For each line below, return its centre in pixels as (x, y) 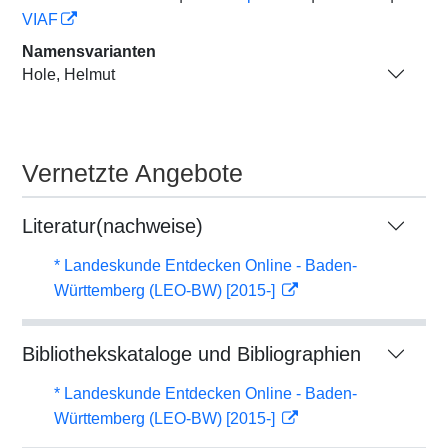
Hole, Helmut (68, 74)
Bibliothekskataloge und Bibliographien (191, 354)
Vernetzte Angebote (132, 173)
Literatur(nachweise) (112, 226)
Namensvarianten (89, 51)
